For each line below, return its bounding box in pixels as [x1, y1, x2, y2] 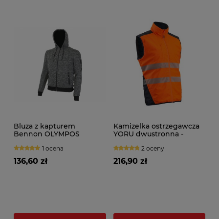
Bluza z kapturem [14, 122, 75, 131]
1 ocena [42, 145, 64, 153]
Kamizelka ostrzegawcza [113, 122, 199, 131]
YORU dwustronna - [113, 130, 183, 139]
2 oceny [141, 145, 165, 153]
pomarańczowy [113, 137, 168, 147]
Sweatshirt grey [14, 137, 70, 147]
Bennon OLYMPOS [14, 130, 80, 139]
